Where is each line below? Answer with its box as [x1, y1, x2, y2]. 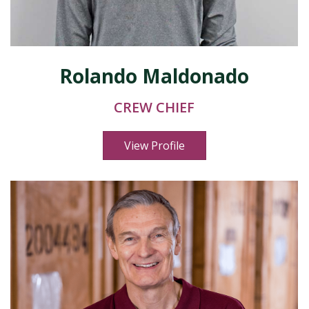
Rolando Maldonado [59, 63, 249, 89]
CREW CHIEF [114, 98, 195, 117]
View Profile [123, 138, 185, 153]
